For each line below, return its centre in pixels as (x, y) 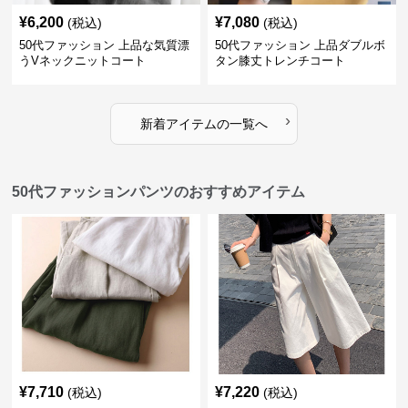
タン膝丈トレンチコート (280, 61)
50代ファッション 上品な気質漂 (105, 45)
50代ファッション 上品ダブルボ (300, 45)
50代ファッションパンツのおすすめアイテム (159, 192)
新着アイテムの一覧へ (204, 124)
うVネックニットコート (83, 61)
